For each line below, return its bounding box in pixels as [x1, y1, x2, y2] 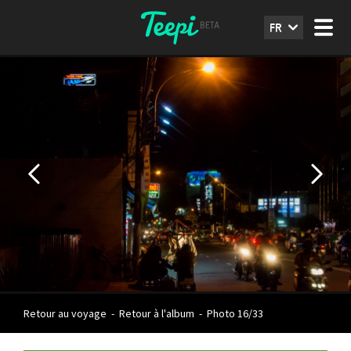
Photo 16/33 [204, 306, 263, 320]
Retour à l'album [119, 306, 194, 320]
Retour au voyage [24, 306, 107, 320]
